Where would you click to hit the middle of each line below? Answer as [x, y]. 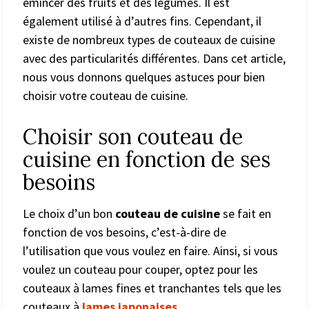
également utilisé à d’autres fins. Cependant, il [142, 21]
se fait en [247, 213]
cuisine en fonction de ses [147, 159]
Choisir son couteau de [133, 136]
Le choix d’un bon [69, 213]
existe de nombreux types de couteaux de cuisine [149, 39]
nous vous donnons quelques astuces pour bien [144, 77]
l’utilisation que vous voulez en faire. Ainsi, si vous [150, 250]
